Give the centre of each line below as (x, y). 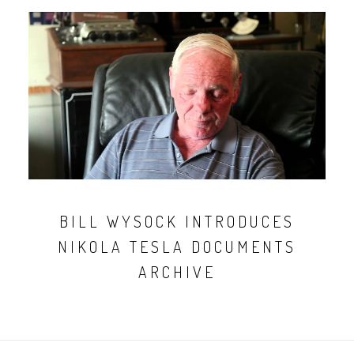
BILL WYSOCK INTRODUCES (177, 222)
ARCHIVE (177, 272)
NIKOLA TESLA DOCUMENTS (177, 247)
